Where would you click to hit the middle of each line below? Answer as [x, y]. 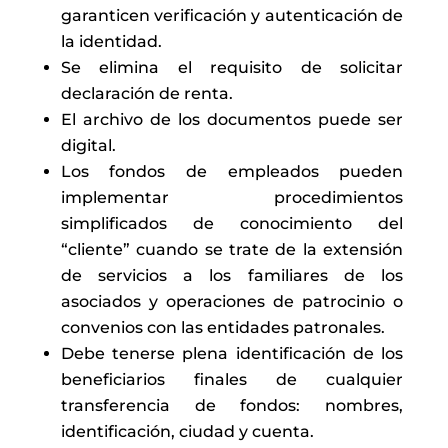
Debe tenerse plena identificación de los [232, 354]
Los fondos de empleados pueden [232, 172]
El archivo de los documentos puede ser [232, 120]
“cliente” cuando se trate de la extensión [232, 250]
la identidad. [111, 42]
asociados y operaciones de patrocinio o [232, 302]
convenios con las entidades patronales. [222, 328]
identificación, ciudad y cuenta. [187, 432]
